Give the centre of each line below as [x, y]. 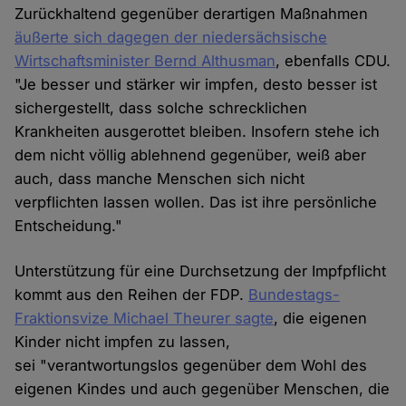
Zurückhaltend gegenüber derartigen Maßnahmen [192, 14]
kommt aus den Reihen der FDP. [132, 295]
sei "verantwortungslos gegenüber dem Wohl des [191, 366]
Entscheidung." [69, 226]
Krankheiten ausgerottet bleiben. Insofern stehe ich [198, 132]
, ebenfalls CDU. [333, 61]
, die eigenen [321, 319]
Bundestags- [295, 295]
